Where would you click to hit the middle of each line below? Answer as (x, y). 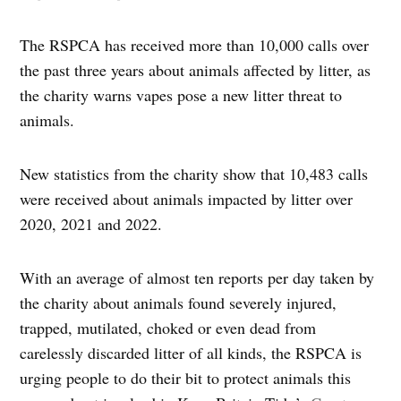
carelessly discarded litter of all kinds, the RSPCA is (191, 353)
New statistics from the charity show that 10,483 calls (194, 174)
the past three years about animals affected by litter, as (196, 70)
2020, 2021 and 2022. (91, 224)
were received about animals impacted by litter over (187, 199)
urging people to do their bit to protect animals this (186, 378)
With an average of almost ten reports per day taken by (197, 278)
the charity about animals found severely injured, (179, 303)
